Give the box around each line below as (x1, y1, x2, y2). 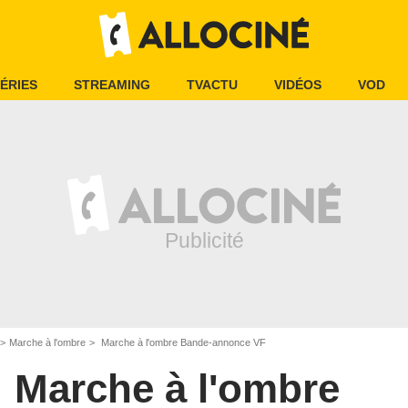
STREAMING (74, 77, 150, 92)
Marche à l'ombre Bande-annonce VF (98, 337, 266, 348)
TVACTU (187, 77, 238, 92)
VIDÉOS (274, 77, 321, 92)
